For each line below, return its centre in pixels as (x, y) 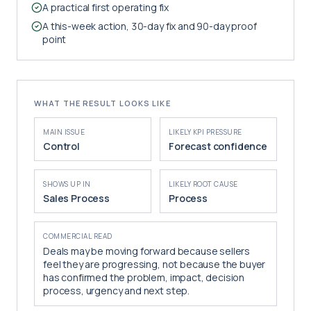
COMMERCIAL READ (78, 236)
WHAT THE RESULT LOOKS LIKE (102, 103)
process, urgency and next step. (117, 291)
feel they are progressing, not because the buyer (154, 264)
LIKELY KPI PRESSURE (205, 132)
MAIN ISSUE (64, 132)
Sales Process (76, 198)
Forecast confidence (218, 146)
